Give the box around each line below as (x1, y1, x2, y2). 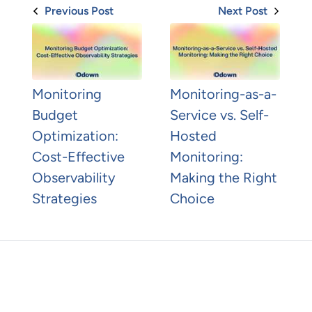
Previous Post (45, 3, 114, 17)
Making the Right (170, 169, 277, 186)
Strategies (32, 189, 97, 207)
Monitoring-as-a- (170, 85, 276, 102)
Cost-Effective (32, 148, 125, 165)
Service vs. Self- (170, 106, 269, 123)
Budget (32, 106, 79, 123)
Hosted (170, 127, 217, 144)
